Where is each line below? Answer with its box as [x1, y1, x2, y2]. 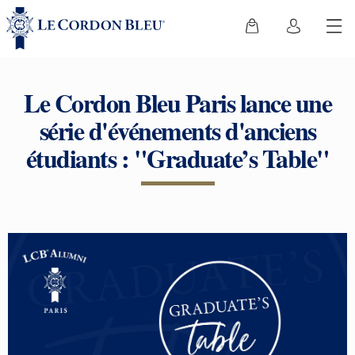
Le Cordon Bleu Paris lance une [24, 84, 331, 121]
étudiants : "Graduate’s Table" [25, 139, 330, 177]
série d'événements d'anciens [39, 112, 316, 149]
